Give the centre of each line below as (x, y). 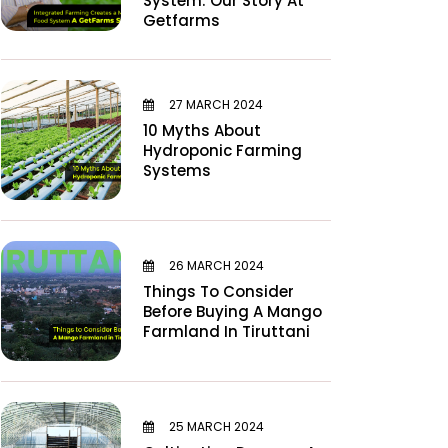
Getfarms (181, 20)
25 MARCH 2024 (215, 426)
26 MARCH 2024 (215, 265)
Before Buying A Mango (232, 311)
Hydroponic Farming (222, 150)
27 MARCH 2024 (214, 104)
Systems (177, 170)
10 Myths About (202, 130)
